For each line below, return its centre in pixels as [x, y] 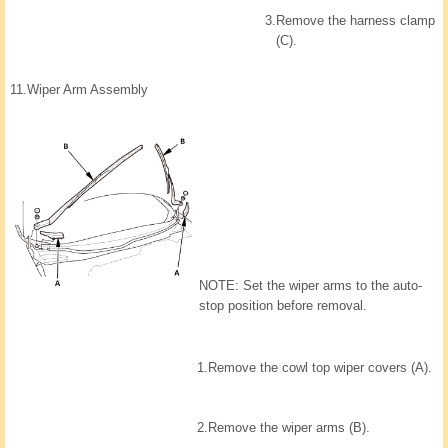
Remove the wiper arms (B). [289, 428]
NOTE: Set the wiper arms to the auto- [310, 286]
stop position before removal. [283, 306]
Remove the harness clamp [355, 21]
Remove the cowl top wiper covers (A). [320, 368]
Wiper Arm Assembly [87, 90]
